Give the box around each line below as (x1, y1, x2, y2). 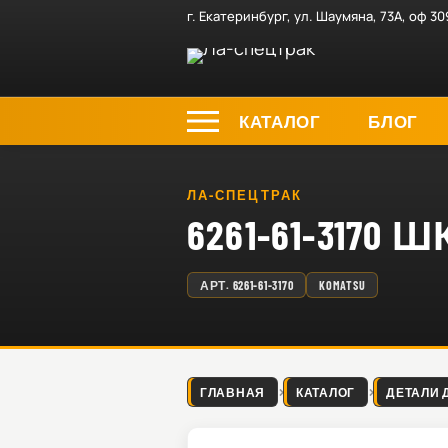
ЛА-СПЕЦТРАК (187, 187, 302, 203)
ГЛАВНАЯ (200, 385, 266, 399)
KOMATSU (319, 278, 366, 292)
